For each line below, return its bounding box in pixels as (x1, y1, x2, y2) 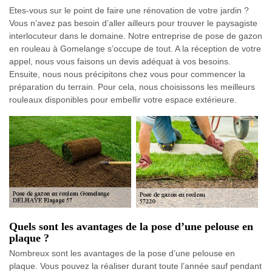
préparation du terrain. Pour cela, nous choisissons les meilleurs (9, 82, 255, 92)
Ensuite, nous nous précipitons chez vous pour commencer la (9, 69, 245, 80)
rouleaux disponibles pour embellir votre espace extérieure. (9, 95, 237, 105)
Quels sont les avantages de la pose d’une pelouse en (9, 220, 253, 233)
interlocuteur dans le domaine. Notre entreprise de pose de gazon (9, 31, 262, 41)
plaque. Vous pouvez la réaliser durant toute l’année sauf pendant (9, 260, 262, 271)
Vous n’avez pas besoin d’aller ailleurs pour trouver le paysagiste (9, 18, 257, 29)
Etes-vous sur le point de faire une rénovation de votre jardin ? (9, 5, 249, 16)
